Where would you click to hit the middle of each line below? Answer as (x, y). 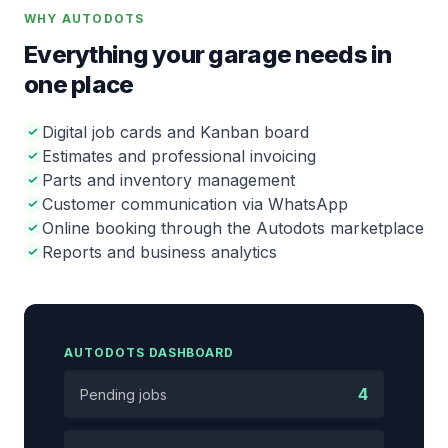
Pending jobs (123, 394)
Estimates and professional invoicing (179, 156)
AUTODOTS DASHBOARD (149, 352)
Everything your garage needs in (208, 54)
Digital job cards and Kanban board (175, 132)
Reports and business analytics (159, 252)
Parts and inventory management (168, 180)
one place (79, 84)
